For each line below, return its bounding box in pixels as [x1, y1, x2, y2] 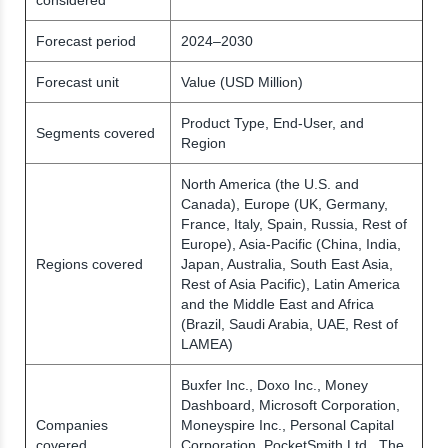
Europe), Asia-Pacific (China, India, [181, 235, 401, 252]
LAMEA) [181, 335, 233, 352]
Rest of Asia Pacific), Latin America [181, 275, 400, 292]
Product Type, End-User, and [181, 114, 364, 131]
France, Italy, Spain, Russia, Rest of [181, 215, 407, 232]
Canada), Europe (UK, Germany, [181, 195, 388, 212]
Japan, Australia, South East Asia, [181, 255, 393, 272]
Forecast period [36, 32, 136, 49]
